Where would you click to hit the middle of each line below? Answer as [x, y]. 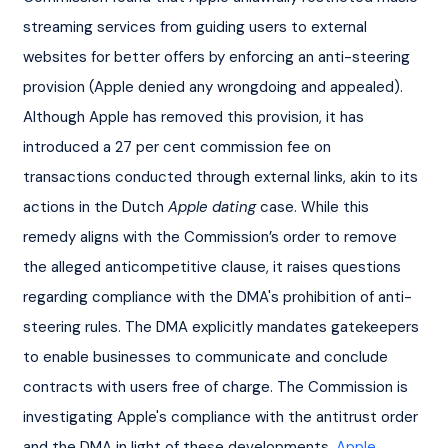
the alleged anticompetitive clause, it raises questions [213, 266]
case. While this [314, 206]
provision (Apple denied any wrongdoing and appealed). [214, 86]
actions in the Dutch [95, 206]
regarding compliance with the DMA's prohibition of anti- [217, 296]
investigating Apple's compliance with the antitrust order [222, 416]
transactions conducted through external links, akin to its [222, 176]
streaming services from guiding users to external [196, 26]
